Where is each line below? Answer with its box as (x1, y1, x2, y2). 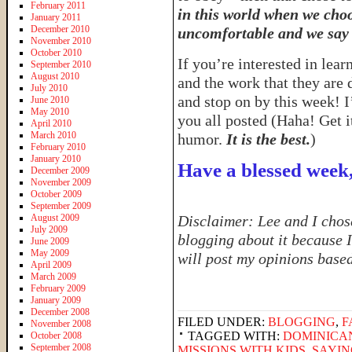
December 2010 (31, 23, 90, 35)
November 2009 (31, 176, 91, 188)
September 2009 (31, 200, 91, 211)
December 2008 (31, 306, 90, 317)
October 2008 (31, 329, 82, 341)
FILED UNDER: (178, 315, 268, 328)
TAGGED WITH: (188, 329, 283, 343)
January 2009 (31, 294, 81, 306)
